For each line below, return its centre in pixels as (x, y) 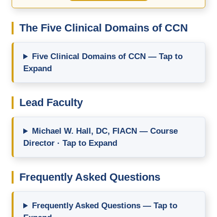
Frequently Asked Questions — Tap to (105, 206)
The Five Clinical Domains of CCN (104, 28)
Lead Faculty (51, 103)
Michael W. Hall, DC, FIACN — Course (105, 131)
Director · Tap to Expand (70, 143)
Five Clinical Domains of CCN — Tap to (108, 57)
